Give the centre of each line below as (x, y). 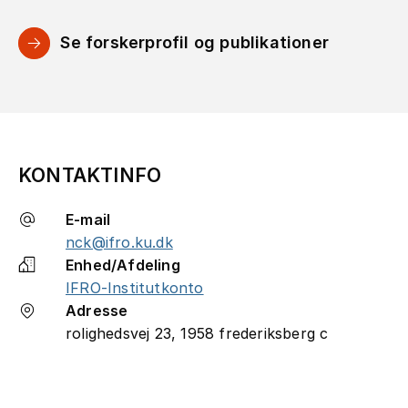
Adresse (97, 310)
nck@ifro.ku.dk (119, 242)
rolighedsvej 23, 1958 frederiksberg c (197, 333)
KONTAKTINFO (90, 175)
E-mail (88, 219)
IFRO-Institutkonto (135, 287)
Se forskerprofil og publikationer (194, 42)
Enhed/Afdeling (123, 265)
